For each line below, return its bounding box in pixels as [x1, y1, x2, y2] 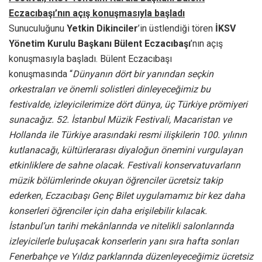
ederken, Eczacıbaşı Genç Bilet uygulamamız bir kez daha [9, 189, 245, 201]
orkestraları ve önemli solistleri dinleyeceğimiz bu [9, 83, 211, 95]
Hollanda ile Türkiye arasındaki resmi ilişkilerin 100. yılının [9, 129, 247, 140]
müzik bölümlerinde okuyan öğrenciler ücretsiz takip [9, 174, 223, 186]
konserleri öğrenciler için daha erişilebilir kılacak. [9, 205, 207, 216]
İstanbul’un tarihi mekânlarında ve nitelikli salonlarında [9, 220, 234, 232]
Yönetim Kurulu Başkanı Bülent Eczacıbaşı [9, 37, 191, 49]
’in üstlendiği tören [138, 22, 215, 34]
